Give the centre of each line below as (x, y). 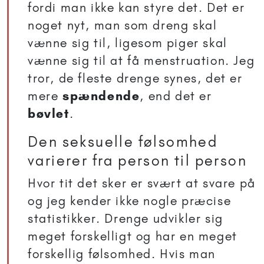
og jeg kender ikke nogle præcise (130, 201)
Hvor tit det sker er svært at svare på (142, 183)
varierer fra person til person (137, 161)
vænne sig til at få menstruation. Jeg (141, 61)
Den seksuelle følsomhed (123, 142)
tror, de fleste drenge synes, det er (135, 78)
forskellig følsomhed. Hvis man (122, 254)
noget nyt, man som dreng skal (123, 25)
